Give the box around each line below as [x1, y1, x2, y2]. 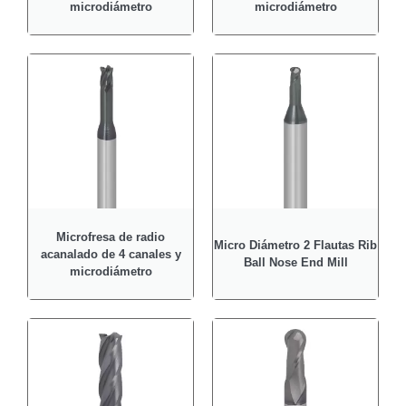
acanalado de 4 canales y [40, 246, 181, 261]
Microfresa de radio [56, 229, 165, 244]
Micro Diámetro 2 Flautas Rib [214, 238, 377, 253]
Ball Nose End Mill [243, 256, 348, 270]
